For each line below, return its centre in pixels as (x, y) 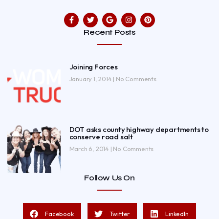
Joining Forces (93, 66)
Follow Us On (109, 177)
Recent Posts (109, 32)
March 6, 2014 (90, 149)
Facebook (59, 213)
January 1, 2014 (91, 78)
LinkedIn (177, 213)
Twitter (120, 213)
